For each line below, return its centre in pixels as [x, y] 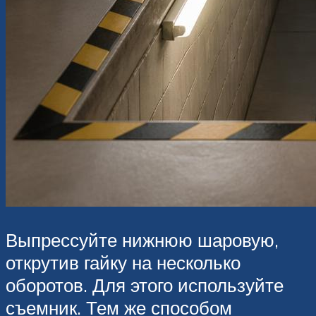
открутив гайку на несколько [123, 263]
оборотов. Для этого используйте [145, 285]
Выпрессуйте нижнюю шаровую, [142, 240]
